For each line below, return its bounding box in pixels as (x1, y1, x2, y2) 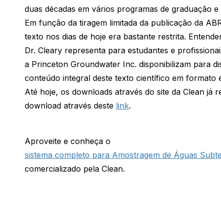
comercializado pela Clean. (25, 164, 125, 174)
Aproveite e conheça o (25, 136, 110, 147)
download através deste (25, 101, 116, 111)
